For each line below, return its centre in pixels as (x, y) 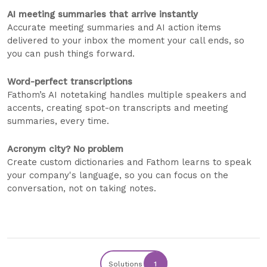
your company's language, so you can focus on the (118, 176)
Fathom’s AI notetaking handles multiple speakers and (127, 95)
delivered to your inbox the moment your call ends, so (126, 41)
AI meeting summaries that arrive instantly (103, 15)
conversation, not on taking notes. (82, 189)
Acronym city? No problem (65, 149)
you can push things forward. (71, 54)
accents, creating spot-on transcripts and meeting (118, 108)
